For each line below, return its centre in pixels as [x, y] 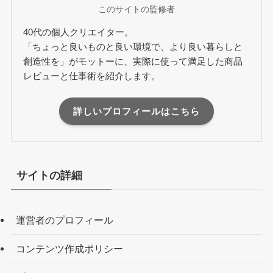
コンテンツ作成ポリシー [69, 249]
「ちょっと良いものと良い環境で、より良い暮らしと [133, 47]
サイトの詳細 [49, 175]
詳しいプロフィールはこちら [136, 111]
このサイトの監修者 [136, 9]
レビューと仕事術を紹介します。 [92, 76]
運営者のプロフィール [64, 220]
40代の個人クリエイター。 [79, 32]
